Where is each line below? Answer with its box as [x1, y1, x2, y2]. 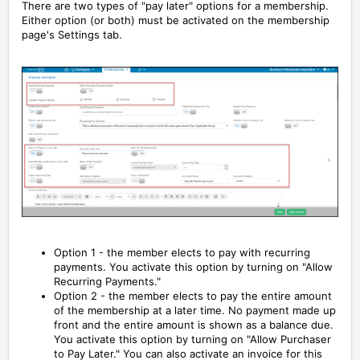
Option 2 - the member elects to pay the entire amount [54, 288, 332, 302]
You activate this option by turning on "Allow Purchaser [54, 332, 331, 346]
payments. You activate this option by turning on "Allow [54, 260, 333, 273]
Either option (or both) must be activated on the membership [22, 14, 329, 27]
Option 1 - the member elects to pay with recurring [54, 245, 310, 259]
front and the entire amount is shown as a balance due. [54, 317, 333, 331]
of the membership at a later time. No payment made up [54, 303, 336, 317]
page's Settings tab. [22, 28, 122, 42]
